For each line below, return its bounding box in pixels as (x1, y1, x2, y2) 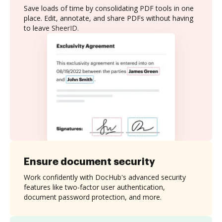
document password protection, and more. (24, 192, 162, 202)
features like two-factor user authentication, (24, 182, 165, 192)
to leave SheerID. (24, 23, 79, 33)
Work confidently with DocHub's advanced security (24, 172, 186, 182)
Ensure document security (24, 156, 155, 166)
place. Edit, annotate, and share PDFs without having (24, 13, 193, 23)
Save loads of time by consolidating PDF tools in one (24, 3, 194, 13)
